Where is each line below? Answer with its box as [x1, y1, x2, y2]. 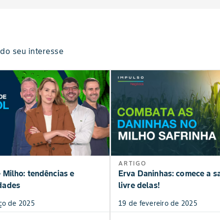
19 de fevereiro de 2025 [118, 199, 197, 208]
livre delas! [118, 180, 160, 191]
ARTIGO [118, 160, 147, 167]
